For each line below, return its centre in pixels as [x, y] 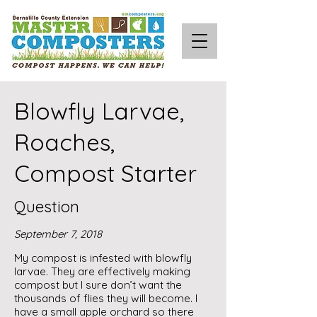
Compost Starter [105, 173]
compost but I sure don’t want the [98, 285]
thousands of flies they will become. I [106, 298]
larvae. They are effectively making [102, 271]
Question [47, 207]
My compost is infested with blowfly [103, 258]
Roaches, [64, 142]
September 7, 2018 [58, 234]
